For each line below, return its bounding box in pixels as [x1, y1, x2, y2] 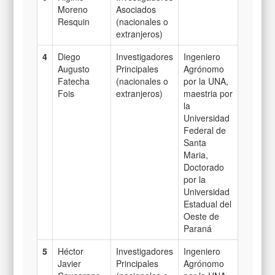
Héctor [57, 244, 83, 257]
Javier [57, 257, 81, 269]
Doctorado [183, 160, 224, 173]
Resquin [57, 15, 90, 28]
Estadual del [183, 197, 231, 210]
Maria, [183, 148, 208, 161]
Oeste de [183, 209, 219, 222]
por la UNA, [183, 74, 228, 87]
